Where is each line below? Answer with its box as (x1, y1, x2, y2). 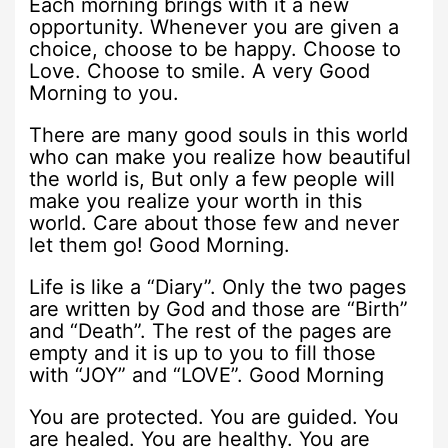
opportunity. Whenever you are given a (29, 14, 400, 39)
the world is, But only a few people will (29, 166, 396, 191)
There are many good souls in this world (29, 122, 409, 147)
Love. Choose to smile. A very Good (29, 58, 371, 83)
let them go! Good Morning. (29, 232, 291, 257)
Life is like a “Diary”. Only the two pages (29, 274, 407, 299)
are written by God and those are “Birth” (29, 296, 409, 321)
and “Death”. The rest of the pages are (29, 318, 393, 343)
